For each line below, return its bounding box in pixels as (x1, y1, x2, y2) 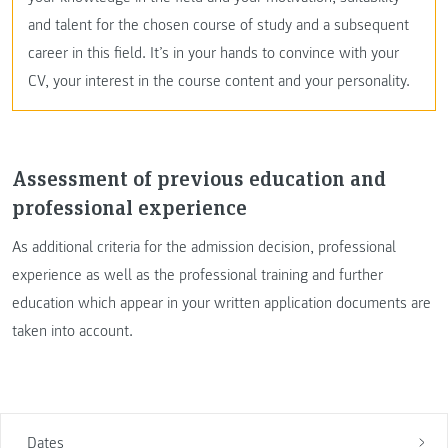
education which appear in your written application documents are (12, 292, 431, 313)
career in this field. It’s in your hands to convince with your (28, 43, 399, 64)
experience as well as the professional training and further (12, 264, 383, 285)
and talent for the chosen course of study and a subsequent (28, 15, 409, 36)
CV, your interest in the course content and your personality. (28, 71, 410, 92)
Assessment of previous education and (12, 163, 386, 193)
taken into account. (12, 320, 133, 341)
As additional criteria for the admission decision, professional (12, 236, 396, 257)
